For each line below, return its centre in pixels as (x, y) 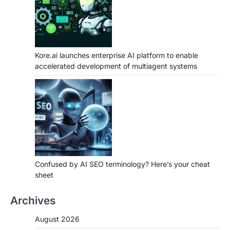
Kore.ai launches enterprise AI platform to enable (117, 55)
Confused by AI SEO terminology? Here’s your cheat (122, 164)
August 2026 (57, 219)
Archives (33, 200)
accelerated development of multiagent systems (116, 66)
